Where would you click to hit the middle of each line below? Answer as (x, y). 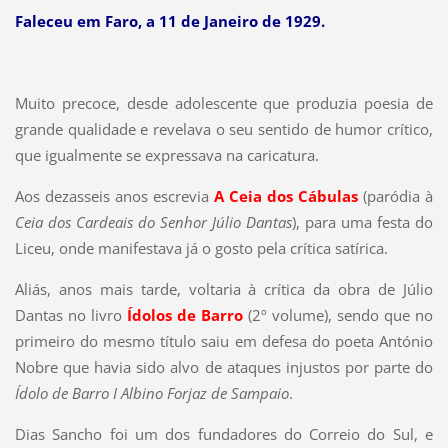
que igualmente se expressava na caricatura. (166, 155)
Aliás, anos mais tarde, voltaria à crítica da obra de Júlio (224, 289)
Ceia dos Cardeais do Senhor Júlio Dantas (153, 222)
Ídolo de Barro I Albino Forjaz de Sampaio (151, 393)
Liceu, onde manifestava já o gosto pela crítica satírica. (201, 248)
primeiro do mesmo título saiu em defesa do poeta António (224, 341)
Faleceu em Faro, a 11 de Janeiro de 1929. (169, 21)
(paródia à (398, 196)
